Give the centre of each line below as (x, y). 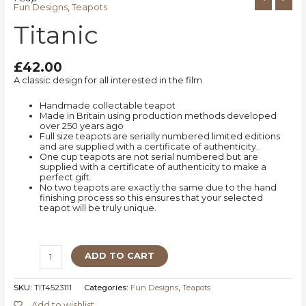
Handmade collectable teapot (107, 106)
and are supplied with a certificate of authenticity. (149, 147)
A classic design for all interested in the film (108, 80)
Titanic (56, 34)
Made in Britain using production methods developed (158, 116)
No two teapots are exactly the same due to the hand (158, 188)
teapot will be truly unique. (98, 208)
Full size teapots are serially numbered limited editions (159, 137)
